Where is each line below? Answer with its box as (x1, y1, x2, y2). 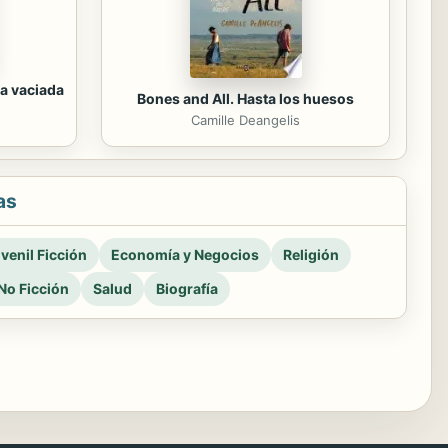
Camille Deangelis (191, 112, 300, 129)
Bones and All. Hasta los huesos (137, 90, 354, 108)
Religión (283, 246, 339, 264)
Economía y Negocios (111, 246, 259, 264)
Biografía (156, 280, 218, 298)
